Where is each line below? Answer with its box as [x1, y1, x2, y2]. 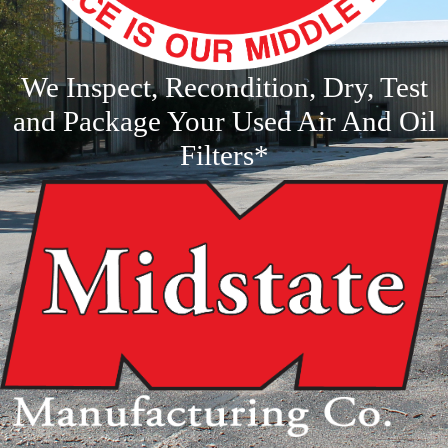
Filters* [179, 139, 269, 171]
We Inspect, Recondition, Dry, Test [20, 71, 428, 103]
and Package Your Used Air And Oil [12, 105, 436, 137]
